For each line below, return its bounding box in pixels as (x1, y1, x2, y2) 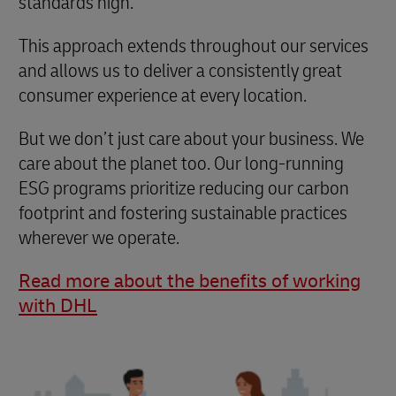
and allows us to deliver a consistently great (19, 58, 342, 83)
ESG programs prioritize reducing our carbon (19, 176, 349, 201)
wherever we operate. (19, 225, 179, 250)
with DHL (19, 293, 97, 318)
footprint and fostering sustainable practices (19, 201, 347, 225)
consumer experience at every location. (19, 83, 307, 108)
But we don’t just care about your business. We (19, 126, 364, 151)
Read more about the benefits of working (19, 269, 361, 293)
